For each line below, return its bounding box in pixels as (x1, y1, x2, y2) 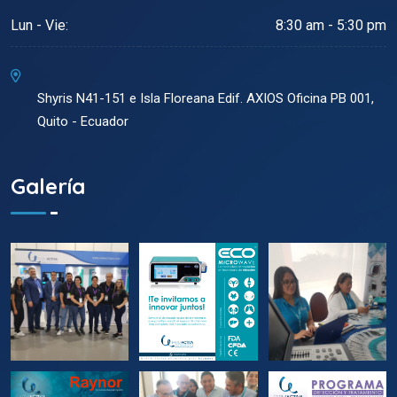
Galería (11, 172, 85, 199)
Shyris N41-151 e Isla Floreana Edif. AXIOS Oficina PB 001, (37, 90, 374, 107)
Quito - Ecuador (37, 113, 128, 130)
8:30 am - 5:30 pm (276, 17, 386, 35)
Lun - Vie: (11, 17, 68, 35)
